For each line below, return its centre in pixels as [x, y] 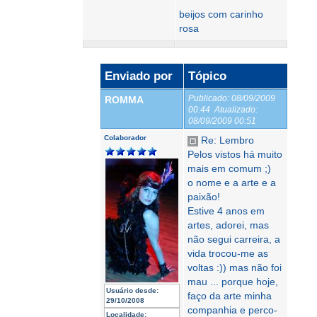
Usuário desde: [132, 290]
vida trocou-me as [228, 253]
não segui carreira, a [234, 239]
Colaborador [125, 138]
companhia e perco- [232, 310]
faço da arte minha [230, 296]
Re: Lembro [226, 140]
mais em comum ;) [229, 168]
